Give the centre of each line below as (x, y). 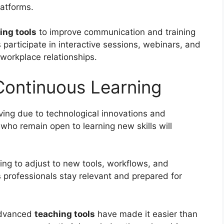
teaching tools (65, 214)
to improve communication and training (116, 32)
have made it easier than (146, 214)
